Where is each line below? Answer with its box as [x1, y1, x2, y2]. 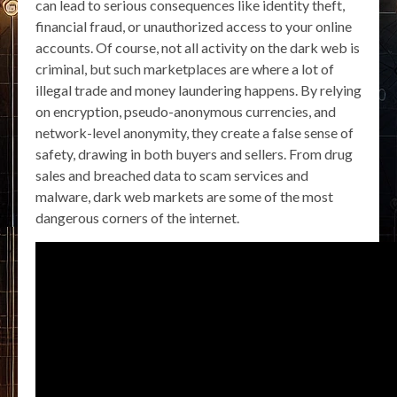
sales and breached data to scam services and [35, 167, 308, 184]
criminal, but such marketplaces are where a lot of [35, 60, 334, 78]
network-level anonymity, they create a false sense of [35, 124, 354, 142]
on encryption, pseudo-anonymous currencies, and [35, 103, 336, 121]
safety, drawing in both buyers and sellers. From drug [35, 145, 353, 163]
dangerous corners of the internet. [35, 209, 239, 227]
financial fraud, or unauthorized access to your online [35, 18, 352, 35]
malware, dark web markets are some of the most [35, 188, 333, 206]
